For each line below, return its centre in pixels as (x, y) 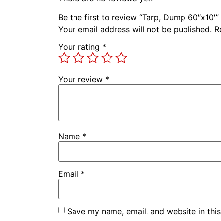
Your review (82, 79)
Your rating (80, 47)
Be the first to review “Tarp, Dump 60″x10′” (138, 17)
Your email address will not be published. (135, 29)
